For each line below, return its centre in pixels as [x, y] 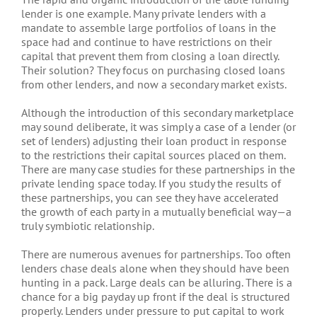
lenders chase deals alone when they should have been [155, 268]
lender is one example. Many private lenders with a [144, 13]
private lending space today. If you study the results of [151, 183]
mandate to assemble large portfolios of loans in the [149, 27]
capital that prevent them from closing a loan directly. [150, 56]
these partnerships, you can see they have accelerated [150, 197]
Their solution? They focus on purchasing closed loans [153, 70]
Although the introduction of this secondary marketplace [157, 112]
